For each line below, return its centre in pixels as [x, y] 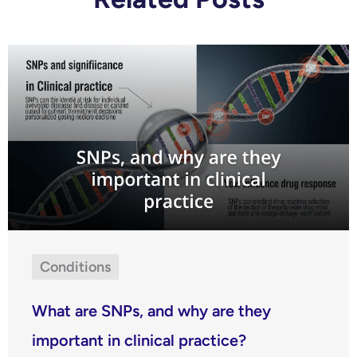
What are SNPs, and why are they [151, 310]
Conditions [75, 267]
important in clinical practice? [139, 340]
